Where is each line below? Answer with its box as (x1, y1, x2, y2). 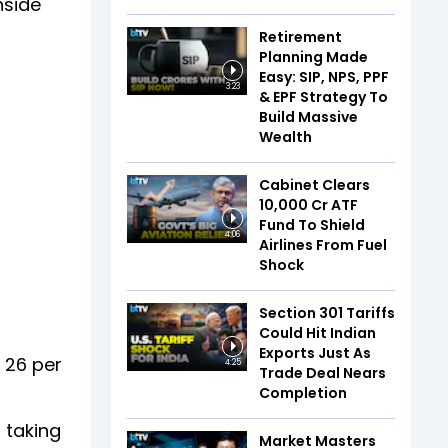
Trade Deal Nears (259, 363, 386, 383)
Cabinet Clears (259, 175, 370, 195)
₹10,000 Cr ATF (259, 195, 358, 215)
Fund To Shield (259, 215, 365, 235)
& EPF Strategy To (259, 87, 388, 107)
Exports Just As (259, 343, 371, 363)
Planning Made (259, 47, 368, 67)
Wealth (259, 127, 312, 147)
